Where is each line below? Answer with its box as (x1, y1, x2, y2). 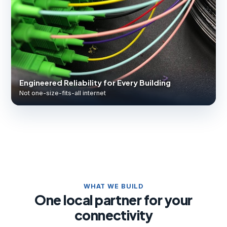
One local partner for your (34, 192, 193, 209)
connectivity (74, 207, 153, 224)
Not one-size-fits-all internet (19, 89, 106, 97)
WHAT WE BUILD (83, 182, 144, 191)
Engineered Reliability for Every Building (19, 78, 171, 88)
